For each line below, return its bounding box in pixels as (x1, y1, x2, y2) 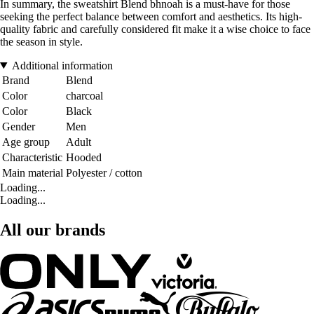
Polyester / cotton (66, 166, 142, 179)
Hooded (66, 151, 102, 163)
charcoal (66, 89, 103, 102)
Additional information (11, 59, 113, 71)
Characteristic (2, 151, 62, 163)
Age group (2, 135, 50, 148)
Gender (2, 120, 35, 132)
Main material (2, 166, 63, 179)
